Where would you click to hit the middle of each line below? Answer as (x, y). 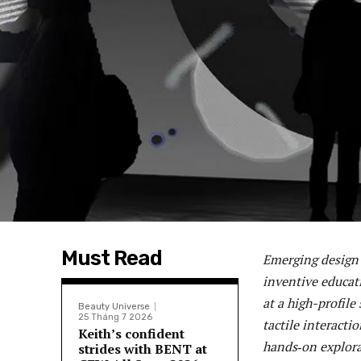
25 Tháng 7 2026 (115, 317)
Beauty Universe (114, 307)
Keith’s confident (131, 334)
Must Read (112, 259)
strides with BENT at (143, 349)
